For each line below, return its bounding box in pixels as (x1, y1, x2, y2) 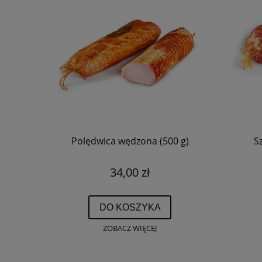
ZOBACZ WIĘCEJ (103, 223, 157, 233)
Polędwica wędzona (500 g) (71, 134, 189, 147)
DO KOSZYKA (99, 201, 161, 212)
